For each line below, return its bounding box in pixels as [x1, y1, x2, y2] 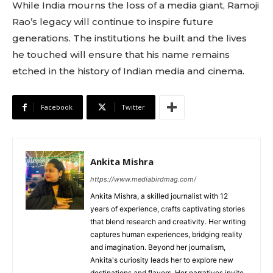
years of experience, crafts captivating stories [90, 204, 245, 214]
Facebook [41, 102, 73, 112]
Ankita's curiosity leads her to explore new [90, 255, 233, 265]
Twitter [121, 102, 145, 112]
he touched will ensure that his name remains [12, 49, 230, 61]
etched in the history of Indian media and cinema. [12, 65, 244, 77]
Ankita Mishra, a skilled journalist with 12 [90, 191, 228, 201]
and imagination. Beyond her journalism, [90, 243, 225, 252]
